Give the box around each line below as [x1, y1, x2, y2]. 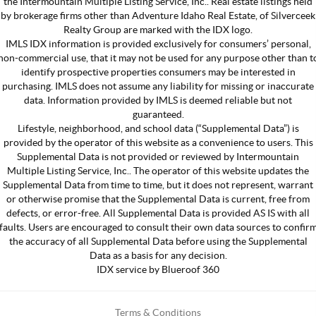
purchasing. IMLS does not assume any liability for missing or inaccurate [2, 80, 314, 92]
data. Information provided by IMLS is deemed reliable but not [24, 94, 292, 106]
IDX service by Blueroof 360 [97, 263, 219, 275]
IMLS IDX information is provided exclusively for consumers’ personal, [5, 37, 311, 49]
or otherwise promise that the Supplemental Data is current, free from [6, 193, 310, 205]
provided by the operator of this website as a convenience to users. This [3, 136, 313, 148]
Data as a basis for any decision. [89, 249, 227, 261]
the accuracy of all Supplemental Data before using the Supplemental [8, 235, 308, 247]
